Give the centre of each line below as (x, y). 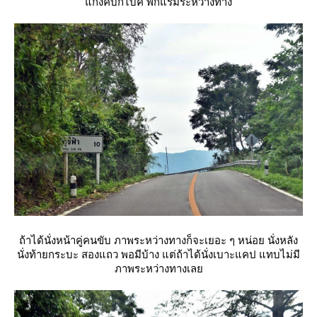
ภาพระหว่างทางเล (158, 269)
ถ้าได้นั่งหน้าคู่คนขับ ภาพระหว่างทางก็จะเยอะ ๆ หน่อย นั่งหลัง (158, 241)
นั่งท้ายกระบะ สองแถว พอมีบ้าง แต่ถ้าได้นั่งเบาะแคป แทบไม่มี (158, 255)
